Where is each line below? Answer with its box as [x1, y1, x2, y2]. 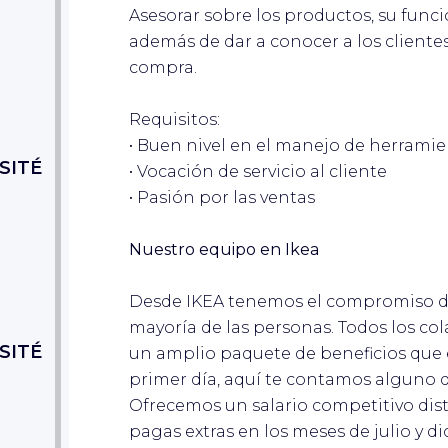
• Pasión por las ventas [129, 187, 315, 207]
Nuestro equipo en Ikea [129, 239, 319, 259]
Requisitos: [129, 109, 220, 129]
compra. [129, 57, 197, 77]
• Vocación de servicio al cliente [129, 161, 387, 181]
